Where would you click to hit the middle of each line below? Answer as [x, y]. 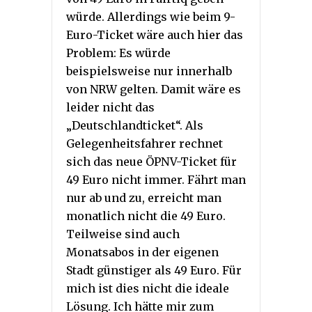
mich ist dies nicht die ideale [148, 288]
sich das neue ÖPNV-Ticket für [151, 161]
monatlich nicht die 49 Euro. [146, 216]
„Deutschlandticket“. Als [135, 125]
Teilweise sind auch [123, 234]
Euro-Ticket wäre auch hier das [155, 34]
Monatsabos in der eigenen [142, 252]
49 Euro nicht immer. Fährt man [156, 179]
